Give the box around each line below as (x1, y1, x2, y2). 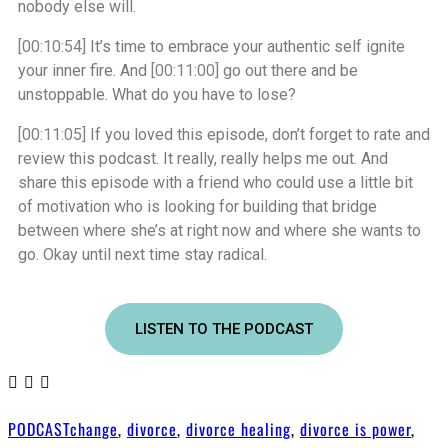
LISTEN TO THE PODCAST (135, 320, 313, 338)
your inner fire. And (18, 61, 151, 80)
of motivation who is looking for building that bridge (18, 197, 377, 216)
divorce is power (300, 417, 411, 441)
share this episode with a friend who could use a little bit (18, 173, 413, 192)
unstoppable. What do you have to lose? (18, 85, 296, 104)
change (70, 417, 118, 441)
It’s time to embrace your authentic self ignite (86, 37, 405, 56)
